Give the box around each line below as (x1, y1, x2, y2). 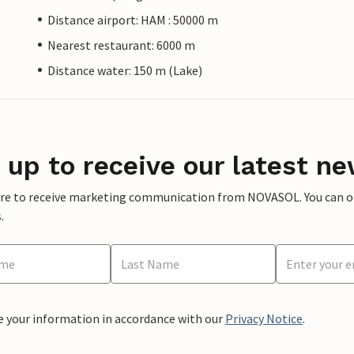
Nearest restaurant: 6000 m (47, 36, 195, 53)
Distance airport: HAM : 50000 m (47, 11, 218, 28)
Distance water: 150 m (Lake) (47, 62, 202, 78)
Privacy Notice (225, 310, 303, 326)
